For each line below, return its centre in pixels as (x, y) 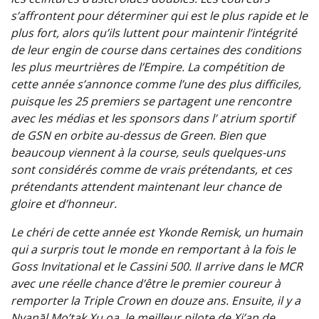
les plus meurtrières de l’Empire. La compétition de (147, 67)
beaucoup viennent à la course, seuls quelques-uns (148, 153)
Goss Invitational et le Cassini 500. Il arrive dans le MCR (157, 267)
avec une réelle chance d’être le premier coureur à (146, 284)
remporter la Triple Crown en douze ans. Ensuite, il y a (156, 301)
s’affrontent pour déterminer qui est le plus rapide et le (159, 16)
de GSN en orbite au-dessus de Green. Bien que (138, 136)
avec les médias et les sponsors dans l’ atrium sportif (152, 119)
